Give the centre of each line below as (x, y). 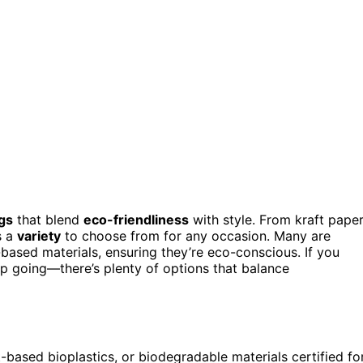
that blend (48, 219)
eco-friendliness (136, 219)
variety (39, 235)
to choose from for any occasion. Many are (196, 235)
